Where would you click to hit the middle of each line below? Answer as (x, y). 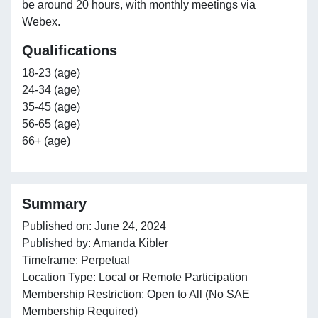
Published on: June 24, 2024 (94, 226)
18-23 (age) (51, 72)
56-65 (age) (51, 124)
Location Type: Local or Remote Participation (135, 277)
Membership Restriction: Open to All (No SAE (136, 294)
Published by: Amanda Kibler (95, 243)
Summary (54, 203)
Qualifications (70, 50)
